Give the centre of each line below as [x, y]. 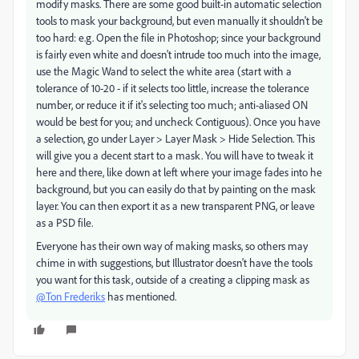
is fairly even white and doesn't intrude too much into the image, [178, 54]
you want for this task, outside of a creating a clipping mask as [173, 279]
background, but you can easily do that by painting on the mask [176, 188]
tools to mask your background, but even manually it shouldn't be [179, 20]
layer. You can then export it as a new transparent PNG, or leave [175, 205]
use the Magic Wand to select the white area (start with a [164, 71]
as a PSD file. [65, 222]
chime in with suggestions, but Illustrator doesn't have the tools [174, 262]
